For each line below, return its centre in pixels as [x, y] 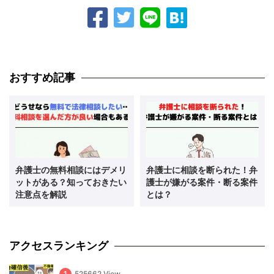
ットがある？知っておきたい [71, 182]
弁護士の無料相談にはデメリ [71, 170]
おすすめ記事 [42, 78]
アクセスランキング [59, 246]
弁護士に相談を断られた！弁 [202, 170]
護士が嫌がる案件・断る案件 [202, 182]
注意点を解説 [41, 194]
